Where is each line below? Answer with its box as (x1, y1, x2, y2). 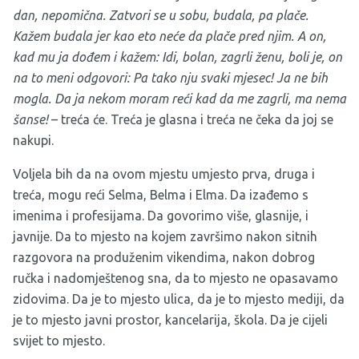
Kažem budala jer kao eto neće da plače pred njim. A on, (13, 29, 326, 44)
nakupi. (13, 133, 54, 148)
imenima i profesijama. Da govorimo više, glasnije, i (13, 208, 309, 224)
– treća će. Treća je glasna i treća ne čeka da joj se (48, 112, 333, 127)
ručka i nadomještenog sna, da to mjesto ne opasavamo (13, 271, 338, 286)
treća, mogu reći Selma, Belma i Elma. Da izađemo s (13, 188, 309, 203)
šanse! (13, 112, 48, 127)
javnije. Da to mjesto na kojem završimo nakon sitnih (13, 229, 317, 244)
